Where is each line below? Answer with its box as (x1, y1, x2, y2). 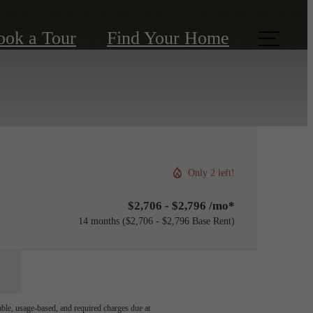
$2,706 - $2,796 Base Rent (126, 215, 231, 226)
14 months (78, 215, 119, 226)
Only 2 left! (188, 166, 235, 178)
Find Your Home (107, 28, 229, 49)
